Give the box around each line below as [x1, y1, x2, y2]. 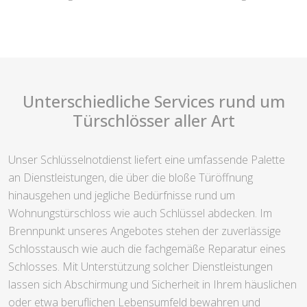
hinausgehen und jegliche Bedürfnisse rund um [8, 188, 235, 204]
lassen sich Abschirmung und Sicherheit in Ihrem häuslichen [8, 277, 297, 293]
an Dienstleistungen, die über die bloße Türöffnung [8, 170, 253, 186]
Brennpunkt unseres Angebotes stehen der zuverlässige [8, 223, 281, 239]
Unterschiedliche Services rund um [22, 90, 285, 113]
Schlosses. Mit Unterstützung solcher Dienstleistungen [8, 259, 273, 275]
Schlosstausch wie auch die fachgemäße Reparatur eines [8, 241, 286, 257]
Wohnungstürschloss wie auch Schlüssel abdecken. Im [8, 206, 272, 221]
